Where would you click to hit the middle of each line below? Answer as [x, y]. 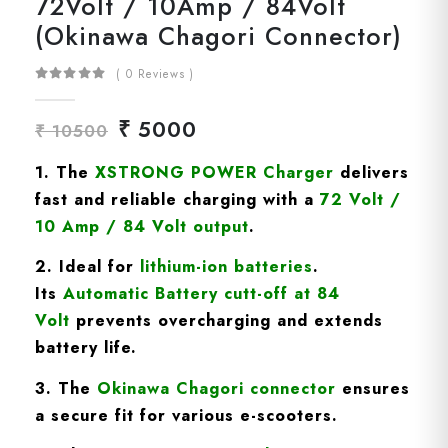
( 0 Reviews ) [154, 73]
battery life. [86, 348]
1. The [65, 172]
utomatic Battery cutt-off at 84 [208, 294]
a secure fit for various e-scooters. [186, 415]
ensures [373, 388]
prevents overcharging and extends [226, 321]
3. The [66, 388]
